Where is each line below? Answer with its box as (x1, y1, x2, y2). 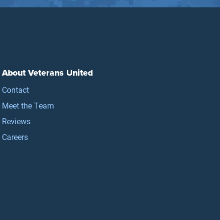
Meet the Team (2, 100, 55, 110)
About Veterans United (2, 66, 93, 79)
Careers (2, 131, 28, 142)
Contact (2, 84, 29, 95)
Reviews (2, 115, 31, 126)
